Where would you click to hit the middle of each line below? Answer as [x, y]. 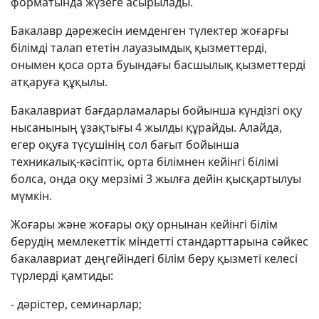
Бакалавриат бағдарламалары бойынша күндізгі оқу [156, 110]
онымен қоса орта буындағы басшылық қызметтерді [158, 65]
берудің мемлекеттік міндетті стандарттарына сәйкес [159, 241]
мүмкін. [31, 196]
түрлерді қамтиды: [62, 276]
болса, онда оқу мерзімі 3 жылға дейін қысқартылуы [156, 179]
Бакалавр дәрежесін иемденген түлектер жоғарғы [150, 31]
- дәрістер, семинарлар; [76, 304]
